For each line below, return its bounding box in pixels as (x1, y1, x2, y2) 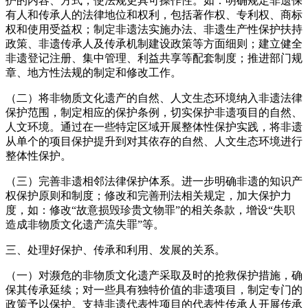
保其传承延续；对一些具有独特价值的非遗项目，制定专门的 (5, 283, 302, 296)
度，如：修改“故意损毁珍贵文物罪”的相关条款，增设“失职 (5, 203, 295, 216)
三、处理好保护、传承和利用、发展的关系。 (5, 243, 225, 256)
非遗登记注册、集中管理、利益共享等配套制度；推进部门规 (5, 52, 302, 64)
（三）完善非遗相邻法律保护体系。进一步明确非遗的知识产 (5, 175, 302, 187)
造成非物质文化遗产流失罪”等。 (5, 218, 164, 230)
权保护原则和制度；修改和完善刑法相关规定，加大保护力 (5, 189, 291, 201)
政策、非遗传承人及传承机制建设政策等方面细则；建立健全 (5, 37, 302, 49)
